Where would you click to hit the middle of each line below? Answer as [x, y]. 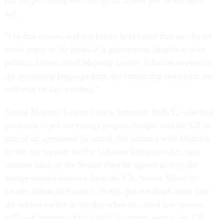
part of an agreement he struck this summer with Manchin [108, 139]
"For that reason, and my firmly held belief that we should [108, 36]
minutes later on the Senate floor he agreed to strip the [101, 165]
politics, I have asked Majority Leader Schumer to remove [109, 63]
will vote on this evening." [52, 89]
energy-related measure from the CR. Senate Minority [101, 178]
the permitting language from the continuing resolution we [109, 76]
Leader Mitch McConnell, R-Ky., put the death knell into [107, 191]
